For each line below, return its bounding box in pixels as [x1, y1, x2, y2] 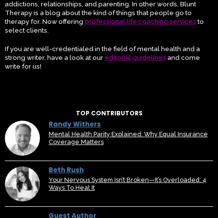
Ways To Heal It [49, 183, 95, 191]
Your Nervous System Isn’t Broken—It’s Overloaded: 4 [49, 176, 206, 183]
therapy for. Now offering [5, 17, 85, 25]
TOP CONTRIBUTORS [75, 109, 143, 117]
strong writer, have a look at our [5, 53, 105, 61]
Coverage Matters [49, 138, 104, 145]
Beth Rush [49, 165, 84, 175]
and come [167, 53, 200, 61]
